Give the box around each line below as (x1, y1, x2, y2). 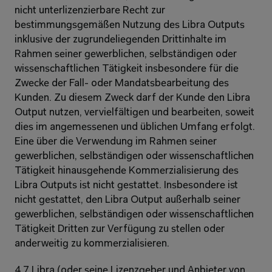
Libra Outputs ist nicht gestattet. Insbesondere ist (15, 180, 239, 191)
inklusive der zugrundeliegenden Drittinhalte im (15, 35, 226, 45)
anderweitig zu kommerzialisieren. (15, 239, 169, 249)
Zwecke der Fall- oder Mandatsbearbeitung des (15, 78, 229, 89)
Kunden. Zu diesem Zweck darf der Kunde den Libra (15, 93, 250, 103)
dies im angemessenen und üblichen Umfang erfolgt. (15, 122, 255, 132)
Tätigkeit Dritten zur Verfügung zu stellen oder (15, 224, 225, 234)
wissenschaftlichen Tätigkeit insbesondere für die (15, 64, 239, 74)
